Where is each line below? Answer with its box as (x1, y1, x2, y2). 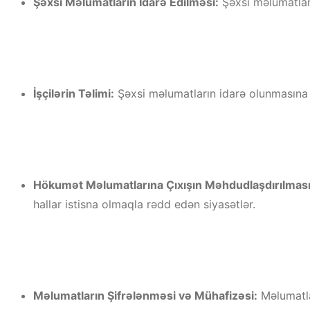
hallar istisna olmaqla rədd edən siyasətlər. (33, 197, 255, 211)
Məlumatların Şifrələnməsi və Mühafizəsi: (33, 289, 257, 302)
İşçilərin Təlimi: (33, 86, 114, 100)
